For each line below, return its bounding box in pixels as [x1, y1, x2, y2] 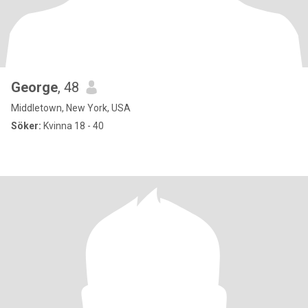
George [11, 79, 58, 96]
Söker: [11, 120, 41, 131]
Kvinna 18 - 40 [41, 120, 104, 131]
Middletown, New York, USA [11, 102, 131, 113]
